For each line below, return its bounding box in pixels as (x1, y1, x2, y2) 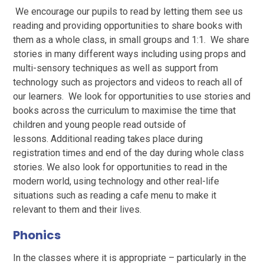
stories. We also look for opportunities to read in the (13, 161, 228, 173)
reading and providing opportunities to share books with (13, 19, 243, 31)
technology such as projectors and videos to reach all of (13, 76, 243, 88)
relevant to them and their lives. (13, 203, 144, 215)
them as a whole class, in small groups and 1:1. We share (13, 34, 250, 45)
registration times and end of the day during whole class (13, 147, 245, 159)
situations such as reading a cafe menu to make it (13, 189, 217, 201)
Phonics (13, 226, 64, 243)
